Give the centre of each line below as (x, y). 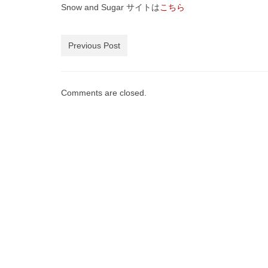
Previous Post (94, 46)
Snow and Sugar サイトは (110, 7)
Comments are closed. (104, 93)
